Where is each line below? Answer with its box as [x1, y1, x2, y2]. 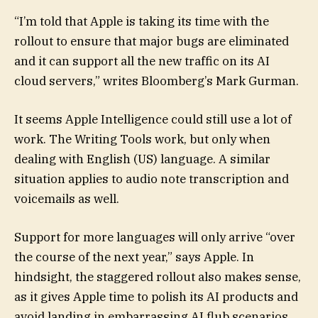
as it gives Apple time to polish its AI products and [14, 289, 298, 305]
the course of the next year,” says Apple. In [14, 249, 254, 265]
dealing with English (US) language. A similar [14, 151, 270, 168]
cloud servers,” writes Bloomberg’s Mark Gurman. [14, 72, 299, 89]
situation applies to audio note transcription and [14, 171, 289, 187]
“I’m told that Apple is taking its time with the [14, 13, 269, 29]
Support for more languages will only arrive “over [14, 229, 295, 246]
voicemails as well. [14, 191, 119, 207]
